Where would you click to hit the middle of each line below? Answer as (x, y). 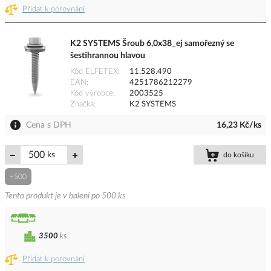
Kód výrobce (92, 94)
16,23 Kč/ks (239, 126)
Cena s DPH (49, 126)
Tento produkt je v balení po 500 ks (65, 196)
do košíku (239, 155)
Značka (82, 105)
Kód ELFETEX (94, 72)
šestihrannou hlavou (108, 56)
